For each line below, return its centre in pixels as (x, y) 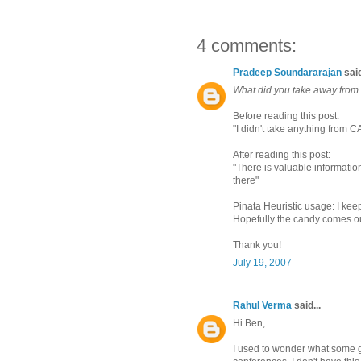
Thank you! (257, 245)
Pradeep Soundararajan (287, 73)
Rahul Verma (262, 306)
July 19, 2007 (262, 263)
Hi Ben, (249, 324)
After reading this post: (282, 155)
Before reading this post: (286, 116)
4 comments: (247, 46)
